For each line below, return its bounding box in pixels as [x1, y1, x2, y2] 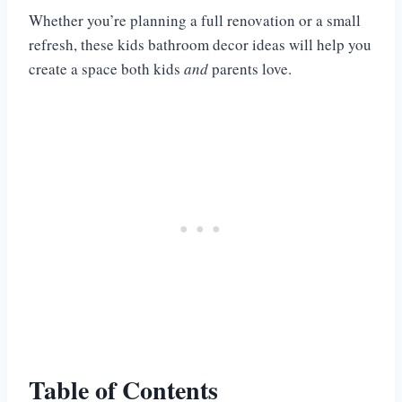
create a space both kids [29, 58, 184, 80]
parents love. [208, 58, 292, 80]
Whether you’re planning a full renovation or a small [29, 10, 361, 31]
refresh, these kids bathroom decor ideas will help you [29, 34, 371, 56]
